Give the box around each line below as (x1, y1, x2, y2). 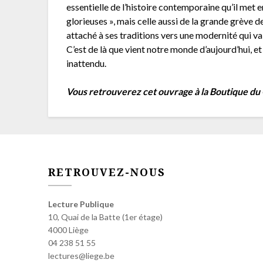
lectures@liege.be (48, 251, 114, 261)
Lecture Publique (48, 199, 114, 210)
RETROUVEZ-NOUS (48, 165, 166, 180)
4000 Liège (48, 225, 89, 235)
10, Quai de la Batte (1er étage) (48, 212, 163, 222)
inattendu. (66, 58, 107, 69)
